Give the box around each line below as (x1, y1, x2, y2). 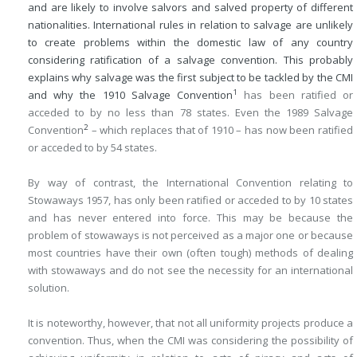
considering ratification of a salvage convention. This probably (28, 53, 353, 67)
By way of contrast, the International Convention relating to (28, 175, 353, 190)
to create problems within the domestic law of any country (28, 35, 353, 49)
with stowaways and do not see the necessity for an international (28, 263, 353, 277)
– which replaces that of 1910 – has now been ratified (88, 123, 353, 137)
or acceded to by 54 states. (28, 140, 157, 155)
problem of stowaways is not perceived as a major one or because (28, 228, 353, 242)
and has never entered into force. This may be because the (28, 210, 353, 225)
